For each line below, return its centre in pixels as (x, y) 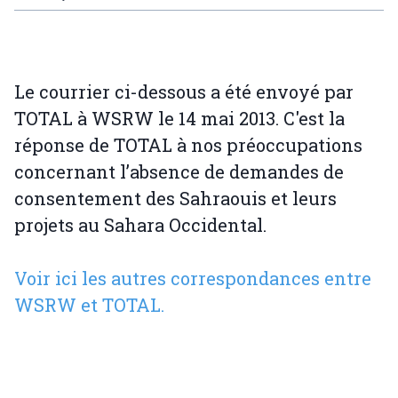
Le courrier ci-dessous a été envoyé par (184, 92)
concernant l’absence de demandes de (179, 171)
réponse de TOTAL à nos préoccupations (188, 145)
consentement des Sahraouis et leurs (175, 198)
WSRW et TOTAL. (89, 305)
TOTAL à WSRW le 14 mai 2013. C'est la (179, 118)
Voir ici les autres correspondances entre (193, 278)
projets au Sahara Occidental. (140, 225)
